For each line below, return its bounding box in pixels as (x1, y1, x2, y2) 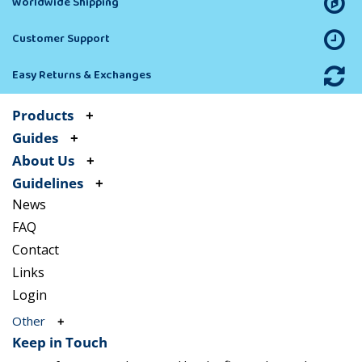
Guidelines (12, 174, 83, 193)
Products (12, 106, 74, 125)
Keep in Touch (12, 332, 107, 351)
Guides (12, 128, 58, 148)
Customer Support (12, 29, 110, 49)
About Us (12, 151, 74, 170)
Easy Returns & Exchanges (12, 65, 151, 86)
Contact (12, 241, 59, 259)
